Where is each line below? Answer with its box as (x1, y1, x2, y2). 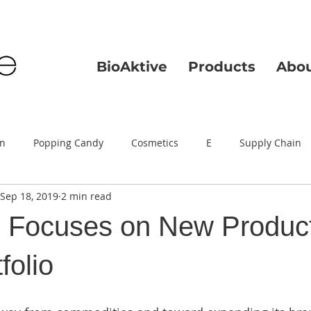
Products (188, 58, 255, 75)
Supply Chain (239, 135, 301, 149)
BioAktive (96, 58, 167, 75)
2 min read (61, 189, 112, 203)
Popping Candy (33, 135, 103, 149)
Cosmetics (131, 135, 178, 149)
